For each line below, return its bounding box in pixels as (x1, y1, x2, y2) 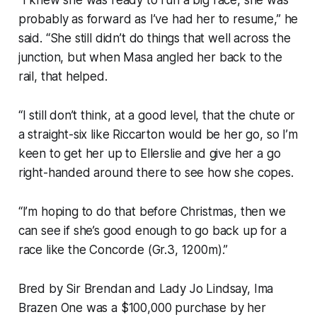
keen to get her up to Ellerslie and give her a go (18, 146, 281, 161)
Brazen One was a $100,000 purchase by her (18, 300, 266, 315)
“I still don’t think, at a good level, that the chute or (18, 108, 296, 122)
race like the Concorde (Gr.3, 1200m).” (18, 242, 229, 257)
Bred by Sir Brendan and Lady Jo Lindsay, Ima (18, 281, 274, 296)
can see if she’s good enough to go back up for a (18, 223, 287, 238)
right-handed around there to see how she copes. (18, 165, 294, 180)
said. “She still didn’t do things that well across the (18, 30, 291, 45)
